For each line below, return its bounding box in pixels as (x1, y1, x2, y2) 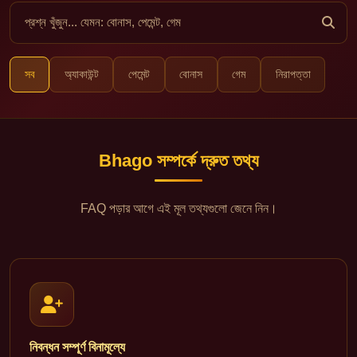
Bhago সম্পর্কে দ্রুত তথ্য (98, 151, 259, 171)
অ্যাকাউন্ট (64, 68, 99, 81)
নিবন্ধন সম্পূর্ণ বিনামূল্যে (29, 339, 125, 354)
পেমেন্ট (127, 68, 150, 81)
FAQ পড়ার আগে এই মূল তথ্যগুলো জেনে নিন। (80, 201, 277, 215)
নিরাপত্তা (275, 68, 311, 81)
